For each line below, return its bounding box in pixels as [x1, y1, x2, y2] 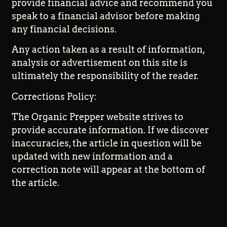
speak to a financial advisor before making [12, 10, 201, 21]
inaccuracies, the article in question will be [12, 137, 202, 148]
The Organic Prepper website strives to [12, 111, 184, 122]
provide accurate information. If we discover [12, 124, 209, 135]
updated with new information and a [12, 150, 173, 162]
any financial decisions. [12, 23, 117, 34]
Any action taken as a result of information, [12, 44, 205, 55]
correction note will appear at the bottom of [12, 164, 206, 175]
